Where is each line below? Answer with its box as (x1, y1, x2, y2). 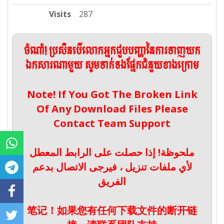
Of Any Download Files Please (36, 102, 188, 116)
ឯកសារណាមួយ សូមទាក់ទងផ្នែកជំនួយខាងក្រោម (25, 57, 199, 75)
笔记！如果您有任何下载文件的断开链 (27, 203, 197, 217)
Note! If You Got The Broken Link (26, 87, 197, 101)
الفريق (98, 174, 126, 188)
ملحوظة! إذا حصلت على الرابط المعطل (29, 145, 194, 159)
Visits (49, 8, 71, 20)
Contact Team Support (53, 116, 170, 130)
